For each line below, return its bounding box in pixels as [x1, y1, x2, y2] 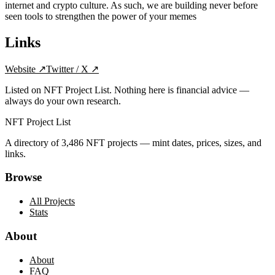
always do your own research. [5, 95, 121, 106]
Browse [5, 171, 42, 184]
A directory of [5, 137, 61, 148]
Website [5, 63, 36, 74]
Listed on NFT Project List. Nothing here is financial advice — [5, 84, 249, 95]
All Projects [29, 196, 75, 207]
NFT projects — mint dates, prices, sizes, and [83, 137, 261, 148]
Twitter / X [46, 63, 88, 74]
